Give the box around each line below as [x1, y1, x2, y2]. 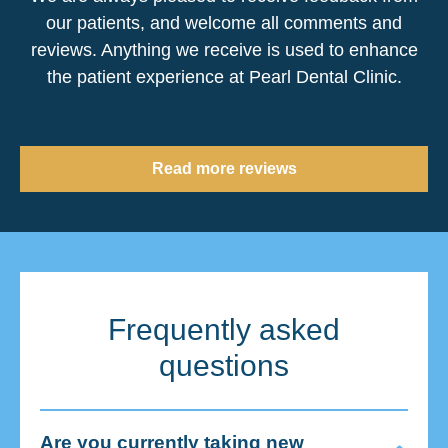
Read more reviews [151, 159, 297, 177]
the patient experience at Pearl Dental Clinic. [46, 66, 402, 87]
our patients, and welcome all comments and [46, 12, 402, 33]
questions [159, 348, 289, 382]
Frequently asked [108, 312, 340, 346]
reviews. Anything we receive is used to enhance [30, 39, 418, 60]
